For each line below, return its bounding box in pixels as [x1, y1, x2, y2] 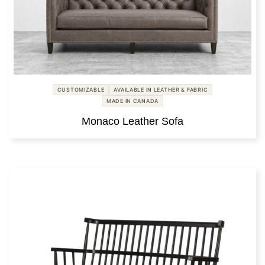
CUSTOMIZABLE [57, 86, 105, 93]
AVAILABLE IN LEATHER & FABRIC [114, 86, 208, 93]
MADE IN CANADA [106, 98, 159, 105]
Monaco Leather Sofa [82, 115, 183, 128]
